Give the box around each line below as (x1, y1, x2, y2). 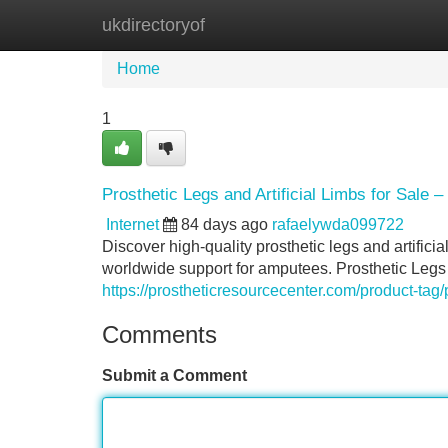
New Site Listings (205, 16, 329, 33)
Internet (106, 216, 159, 233)
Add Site (359, 16, 420, 33)
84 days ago (181, 216, 268, 233)
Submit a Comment (102, 367, 247, 384)
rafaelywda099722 (272, 216, 404, 233)
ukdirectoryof (102, 15, 205, 35)
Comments (102, 321, 217, 348)
